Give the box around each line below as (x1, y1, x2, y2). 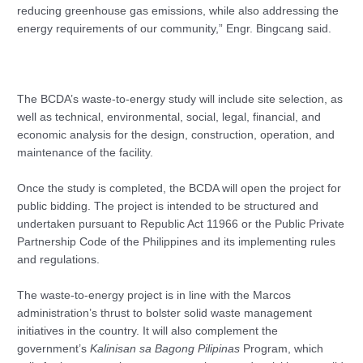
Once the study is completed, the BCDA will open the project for (17, 182, 342, 195)
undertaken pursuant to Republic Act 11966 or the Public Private (17, 218, 345, 231)
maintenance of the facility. (17, 147, 154, 160)
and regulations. (17, 254, 100, 267)
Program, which (240, 343, 324, 356)
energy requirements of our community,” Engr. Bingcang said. (17, 22, 332, 35)
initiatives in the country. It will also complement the (17, 325, 279, 338)
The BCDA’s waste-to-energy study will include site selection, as (17, 93, 344, 106)
